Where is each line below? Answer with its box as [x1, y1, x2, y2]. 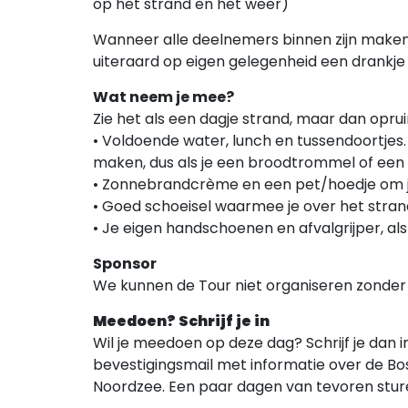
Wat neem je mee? [93, 87, 234, 108]
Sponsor [93, 253, 157, 275]
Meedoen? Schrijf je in [93, 311, 270, 332]
